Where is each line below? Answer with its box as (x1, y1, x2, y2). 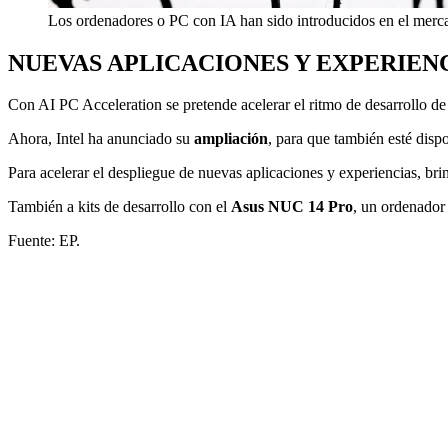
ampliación (194, 130, 268, 148)
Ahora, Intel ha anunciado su (8, 130, 194, 148)
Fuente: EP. (8, 232, 80, 250)
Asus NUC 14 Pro (231, 198, 353, 216)
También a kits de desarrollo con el (8, 198, 231, 216)
